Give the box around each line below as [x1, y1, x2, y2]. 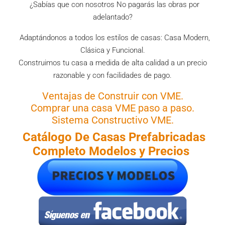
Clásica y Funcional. [80, 46, 145, 55]
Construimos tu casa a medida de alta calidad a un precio [18, 58, 207, 67]
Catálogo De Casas [20, 130, 129, 144]
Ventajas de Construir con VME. [42, 90, 183, 102]
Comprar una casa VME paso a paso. [31, 102, 194, 114]
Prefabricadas [129, 130, 205, 144]
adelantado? [92, 13, 133, 22]
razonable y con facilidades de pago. [53, 71, 172, 80]
